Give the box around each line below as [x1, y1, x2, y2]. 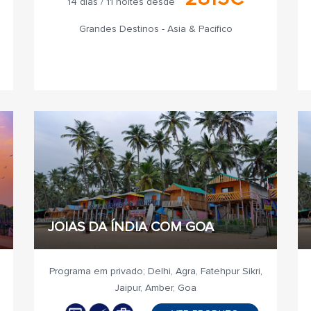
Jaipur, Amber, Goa [115, 282, 196, 294]
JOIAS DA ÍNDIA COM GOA [48, 219, 214, 235]
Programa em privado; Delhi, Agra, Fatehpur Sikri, [49, 265, 262, 277]
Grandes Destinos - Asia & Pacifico [78, 23, 233, 35]
